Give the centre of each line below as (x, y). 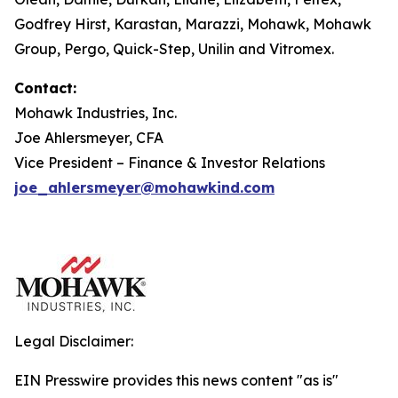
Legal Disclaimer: (74, 341)
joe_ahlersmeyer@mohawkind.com (144, 187)
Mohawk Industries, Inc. (96, 113)
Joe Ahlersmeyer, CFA (89, 138)
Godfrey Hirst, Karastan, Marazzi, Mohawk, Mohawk (193, 24)
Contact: (45, 88)
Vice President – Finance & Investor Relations (170, 163)
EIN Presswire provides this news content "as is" (176, 380)
